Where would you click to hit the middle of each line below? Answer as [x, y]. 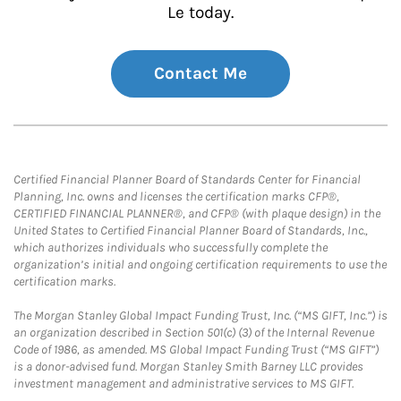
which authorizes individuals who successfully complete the [171, 247]
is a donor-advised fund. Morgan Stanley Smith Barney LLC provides [188, 367]
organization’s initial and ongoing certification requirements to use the [200, 264]
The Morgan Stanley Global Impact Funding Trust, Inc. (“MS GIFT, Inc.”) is [200, 316]
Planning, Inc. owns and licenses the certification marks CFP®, [176, 196]
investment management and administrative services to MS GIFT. [183, 384]
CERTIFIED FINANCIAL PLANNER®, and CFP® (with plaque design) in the [197, 213]
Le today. [200, 13]
